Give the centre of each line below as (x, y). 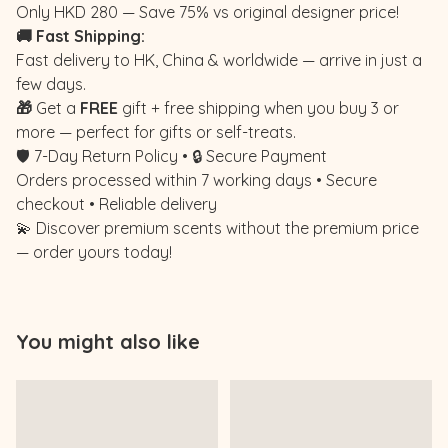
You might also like (108, 341)
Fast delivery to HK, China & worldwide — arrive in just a (219, 59)
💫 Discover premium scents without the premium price (217, 227)
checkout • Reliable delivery (116, 203)
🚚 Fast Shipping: (80, 35)
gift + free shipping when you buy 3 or (258, 107)
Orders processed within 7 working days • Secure (196, 179)
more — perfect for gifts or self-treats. (156, 131)
